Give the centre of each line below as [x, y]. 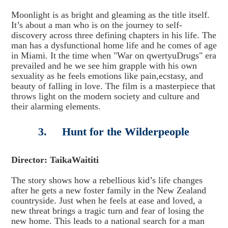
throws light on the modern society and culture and [105, 96]
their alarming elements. [56, 106]
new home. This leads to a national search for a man [108, 221]
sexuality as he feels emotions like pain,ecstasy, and [107, 76]
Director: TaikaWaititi [55, 160]
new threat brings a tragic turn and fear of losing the [107, 211]
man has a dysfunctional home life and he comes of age [114, 45]
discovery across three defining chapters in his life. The [113, 35]
